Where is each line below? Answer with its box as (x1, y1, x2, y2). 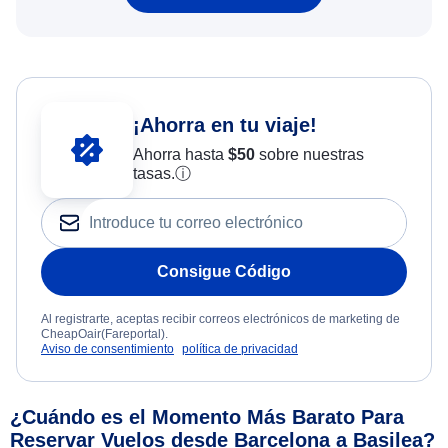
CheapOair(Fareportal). (41, 326, 168, 341)
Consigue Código (157, 262, 291, 280)
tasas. (132, 165, 175, 183)
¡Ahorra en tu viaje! (132, 114, 317, 137)
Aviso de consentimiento (41, 341, 174, 356)
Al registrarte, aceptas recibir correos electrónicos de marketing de (41, 311, 400, 326)
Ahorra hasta (132, 146, 228, 164)
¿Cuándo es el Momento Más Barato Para (10, 405, 404, 428)
